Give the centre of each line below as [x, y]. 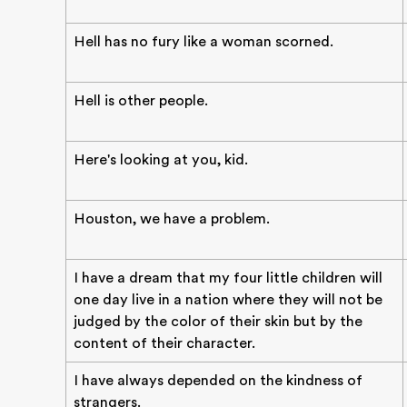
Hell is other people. [141, 101]
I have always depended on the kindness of [218, 381]
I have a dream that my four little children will [228, 278]
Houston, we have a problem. [172, 219]
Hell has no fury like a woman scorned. [203, 42]
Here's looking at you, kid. [161, 160]
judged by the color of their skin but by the [218, 322]
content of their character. [164, 343]
